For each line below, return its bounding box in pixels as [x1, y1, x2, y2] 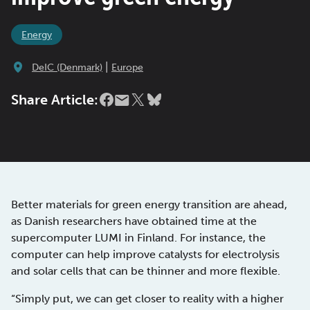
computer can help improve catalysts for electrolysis [11, 248, 280, 262]
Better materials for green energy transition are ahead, [11, 198, 287, 212]
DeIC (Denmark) [32, 62, 102, 74]
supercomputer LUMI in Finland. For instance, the [11, 231, 266, 245]
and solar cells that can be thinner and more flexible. [11, 264, 280, 278]
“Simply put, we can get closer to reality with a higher [11, 292, 284, 306]
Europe [111, 62, 143, 74]
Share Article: [11, 91, 98, 109]
